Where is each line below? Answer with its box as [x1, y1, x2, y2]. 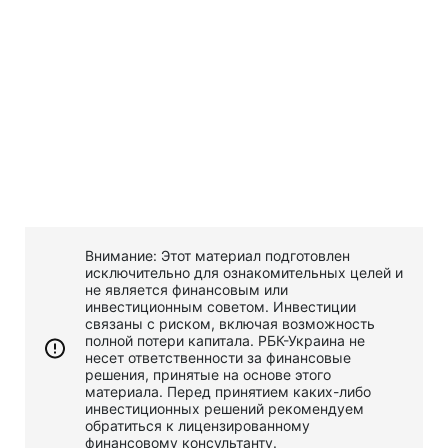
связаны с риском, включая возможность [85, 314, 375, 332]
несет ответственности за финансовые [85, 348, 351, 366]
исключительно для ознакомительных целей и [85, 263, 403, 281]
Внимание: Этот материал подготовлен [85, 246, 350, 264]
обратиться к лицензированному [85, 416, 310, 434]
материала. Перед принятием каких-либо [85, 382, 371, 400]
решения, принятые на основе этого [85, 365, 331, 383]
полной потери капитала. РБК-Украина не [85, 331, 365, 349]
